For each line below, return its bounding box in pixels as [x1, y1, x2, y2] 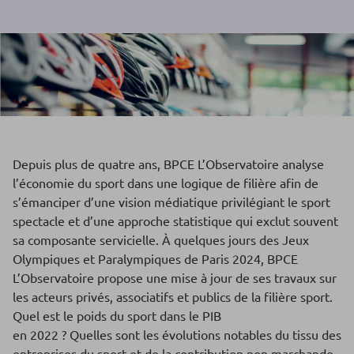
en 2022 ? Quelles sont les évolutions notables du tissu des [13, 326, 341, 343]
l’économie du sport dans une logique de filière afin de [13, 175, 318, 191]
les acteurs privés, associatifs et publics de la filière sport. [13, 288, 333, 305]
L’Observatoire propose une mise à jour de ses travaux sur [13, 269, 337, 286]
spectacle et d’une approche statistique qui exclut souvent [13, 213, 338, 229]
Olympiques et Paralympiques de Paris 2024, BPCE [13, 250, 298, 267]
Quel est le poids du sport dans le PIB [13, 307, 221, 324]
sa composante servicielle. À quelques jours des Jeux [13, 232, 309, 248]
